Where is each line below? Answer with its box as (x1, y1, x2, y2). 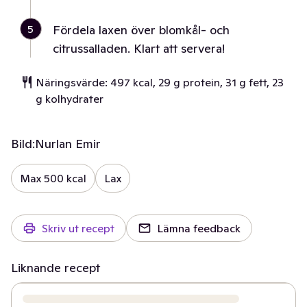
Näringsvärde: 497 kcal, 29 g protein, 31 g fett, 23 (36, 75, 284, 89)
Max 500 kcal (20, 171, 86, 185)
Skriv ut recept (42, 221, 114, 235)
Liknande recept (11, 260, 100, 275)
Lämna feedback (157, 221, 241, 235)
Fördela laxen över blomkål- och (53, 22, 230, 38)
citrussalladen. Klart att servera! (53, 40, 225, 56)
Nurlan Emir (35, 136, 101, 151)
